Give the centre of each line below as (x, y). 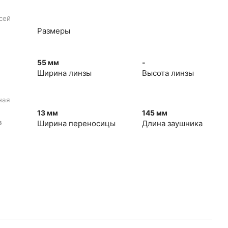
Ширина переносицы (76, 123)
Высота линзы (168, 73)
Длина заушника (172, 123)
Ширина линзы (64, 73)
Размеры (53, 31)
